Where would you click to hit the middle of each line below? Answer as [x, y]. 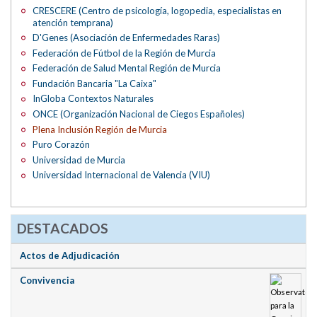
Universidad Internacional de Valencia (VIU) [122, 175]
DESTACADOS [62, 228]
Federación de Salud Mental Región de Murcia [127, 68]
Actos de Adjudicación [70, 256]
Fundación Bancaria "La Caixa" [95, 83]
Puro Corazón [62, 145]
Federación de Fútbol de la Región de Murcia [125, 53]
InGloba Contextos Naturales [93, 99]
